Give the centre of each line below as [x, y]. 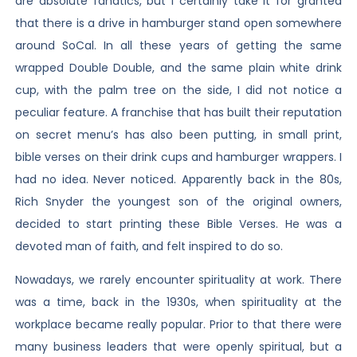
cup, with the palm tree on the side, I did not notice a [178, 90]
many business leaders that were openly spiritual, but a [178, 347]
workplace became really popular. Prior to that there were [178, 325]
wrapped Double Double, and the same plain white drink [178, 68]
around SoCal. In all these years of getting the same [178, 45]
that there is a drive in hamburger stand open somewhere [178, 23]
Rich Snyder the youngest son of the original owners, [178, 202]
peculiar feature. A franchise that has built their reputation [178, 112]
